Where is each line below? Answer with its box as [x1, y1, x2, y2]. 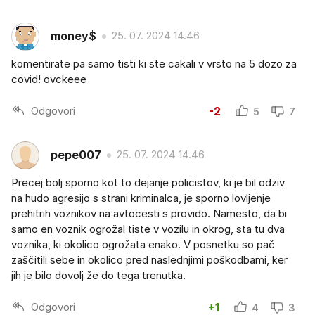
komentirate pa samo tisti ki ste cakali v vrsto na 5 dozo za [11, 56, 297, 70]
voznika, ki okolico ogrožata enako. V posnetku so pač [11, 237, 275, 251]
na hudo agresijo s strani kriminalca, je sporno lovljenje [11, 191, 271, 205]
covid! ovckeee [11, 72, 86, 86]
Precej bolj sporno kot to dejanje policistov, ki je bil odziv [11, 175, 285, 189]
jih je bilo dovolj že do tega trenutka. [11, 268, 186, 282]
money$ [51, 29, 96, 44]
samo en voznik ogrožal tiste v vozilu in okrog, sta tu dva [11, 221, 285, 236]
